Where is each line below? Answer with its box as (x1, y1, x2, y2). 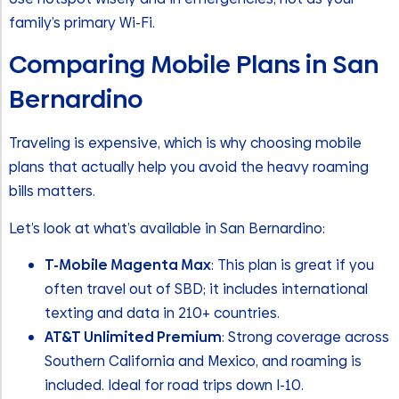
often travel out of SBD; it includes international (45, 279, 368, 300)
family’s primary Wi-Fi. (9, 12, 155, 33)
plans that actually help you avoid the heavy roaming (9, 157, 369, 178)
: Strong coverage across (222, 327, 389, 348)
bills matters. (9, 181, 99, 202)
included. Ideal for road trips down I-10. (45, 375, 304, 396)
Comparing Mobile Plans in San (9, 47, 379, 83)
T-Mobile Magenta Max (45, 255, 211, 276)
